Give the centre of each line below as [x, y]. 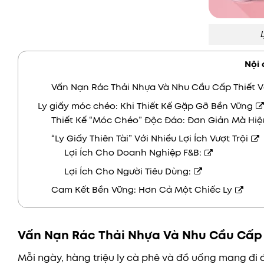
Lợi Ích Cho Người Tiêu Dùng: [128, 171]
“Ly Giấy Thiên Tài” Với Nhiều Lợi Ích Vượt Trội [149, 139]
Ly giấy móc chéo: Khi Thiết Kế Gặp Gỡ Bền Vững [145, 106]
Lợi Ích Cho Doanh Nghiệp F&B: [133, 153]
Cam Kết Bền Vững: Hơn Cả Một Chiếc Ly [141, 190]
